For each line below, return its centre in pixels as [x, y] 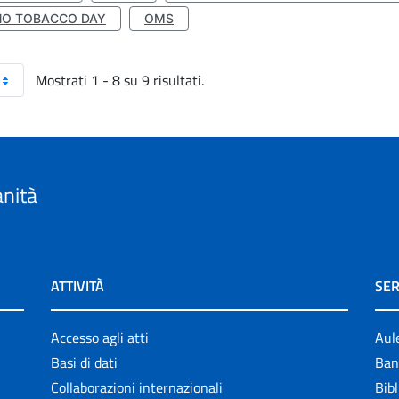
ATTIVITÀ [78, 286]
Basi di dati [85, 362]
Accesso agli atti [100, 338]
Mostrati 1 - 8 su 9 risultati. [120, 80]
